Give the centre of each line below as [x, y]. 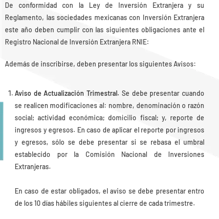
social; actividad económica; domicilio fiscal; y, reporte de [109, 117]
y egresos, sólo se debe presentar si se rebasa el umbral [109, 142]
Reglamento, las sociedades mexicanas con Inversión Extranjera [105, 17]
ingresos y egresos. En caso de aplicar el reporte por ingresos [109, 130]
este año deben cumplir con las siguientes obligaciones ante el [105, 29]
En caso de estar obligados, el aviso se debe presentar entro [109, 191]
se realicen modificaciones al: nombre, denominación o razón [109, 105]
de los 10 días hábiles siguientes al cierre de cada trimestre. [105, 203]
